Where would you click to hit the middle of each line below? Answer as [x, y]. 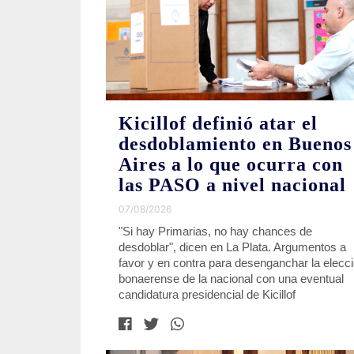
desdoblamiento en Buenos [235, 144]
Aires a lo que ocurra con [231, 164]
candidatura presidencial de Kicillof [207, 294]
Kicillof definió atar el [218, 123]
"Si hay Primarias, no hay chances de [215, 231]
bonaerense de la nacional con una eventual [231, 279]
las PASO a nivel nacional [232, 185]
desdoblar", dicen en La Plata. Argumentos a [232, 247]
